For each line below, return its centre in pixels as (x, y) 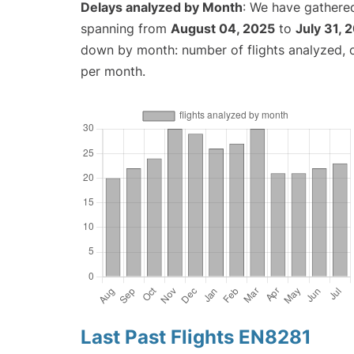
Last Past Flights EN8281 (196, 337)
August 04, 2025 (223, 29)
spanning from (126, 29)
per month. (113, 72)
